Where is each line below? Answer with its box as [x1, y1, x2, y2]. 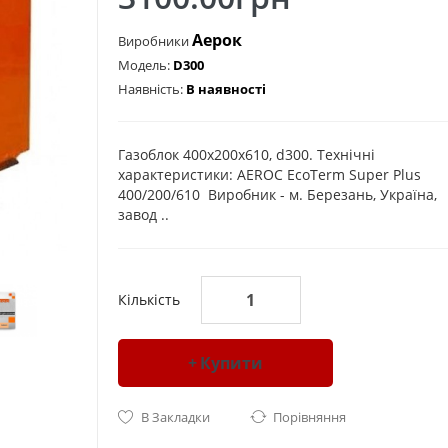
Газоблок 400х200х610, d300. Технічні [117, 145, 375, 164]
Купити [199, 352, 263, 374]
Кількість [117, 290, 180, 309]
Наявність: [117, 80, 186, 98]
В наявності [185, 80, 266, 98]
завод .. [117, 205, 169, 224]
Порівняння [272, 408, 346, 426]
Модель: [117, 56, 173, 74]
